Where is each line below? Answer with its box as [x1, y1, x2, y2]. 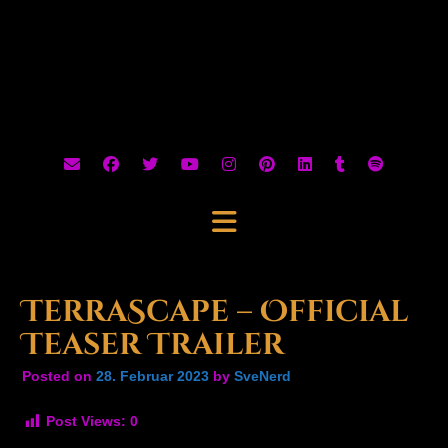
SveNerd [234, 368, 291, 384]
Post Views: [46, 413, 126, 430]
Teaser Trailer [22, 325, 284, 365]
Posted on [22, 368, 96, 384]
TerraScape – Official [22, 292, 408, 332]
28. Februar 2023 [96, 368, 209, 384]
